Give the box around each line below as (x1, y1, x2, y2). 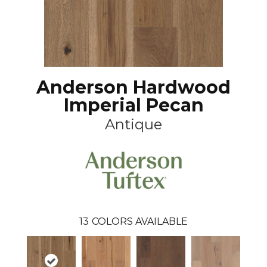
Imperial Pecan (63, 94, 204, 116)
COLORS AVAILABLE (92, 215, 188, 227)
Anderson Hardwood (36, 76, 231, 98)
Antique (105, 116, 162, 133)
